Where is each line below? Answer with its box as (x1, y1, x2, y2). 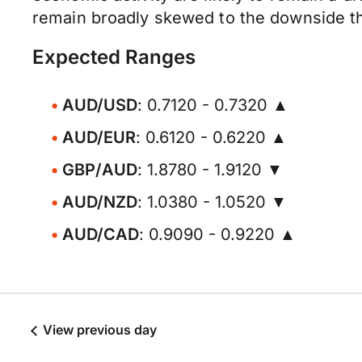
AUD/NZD (62, 192, 137, 212)
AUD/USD (62, 95, 137, 115)
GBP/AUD (62, 160, 137, 179)
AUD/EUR (62, 128, 136, 147)
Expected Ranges (32, 45, 196, 69)
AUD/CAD (62, 225, 139, 244)
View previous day (40, 322, 157, 338)
